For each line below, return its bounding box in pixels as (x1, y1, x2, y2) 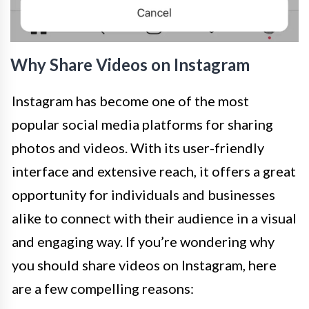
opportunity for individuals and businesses (12, 186, 275, 203)
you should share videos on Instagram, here (12, 257, 277, 274)
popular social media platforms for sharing (12, 116, 273, 133)
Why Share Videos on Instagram (10, 54, 250, 75)
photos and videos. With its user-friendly (12, 139, 264, 157)
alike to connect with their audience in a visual (12, 210, 297, 227)
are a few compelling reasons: (12, 280, 194, 297)
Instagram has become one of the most (12, 92, 249, 110)
